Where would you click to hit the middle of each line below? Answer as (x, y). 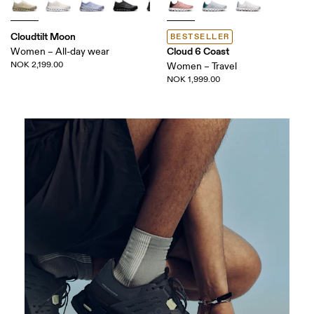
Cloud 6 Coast (198, 51)
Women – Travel (202, 66)
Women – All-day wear (60, 52)
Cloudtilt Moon (43, 36)
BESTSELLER (200, 37)
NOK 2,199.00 (37, 65)
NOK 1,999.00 (193, 80)
